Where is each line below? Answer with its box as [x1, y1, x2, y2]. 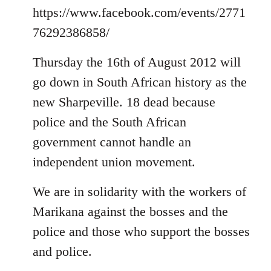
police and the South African [33, 114, 186, 129]
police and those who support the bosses [33, 223, 250, 239]
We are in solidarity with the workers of [33, 183, 246, 199]
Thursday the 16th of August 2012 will [33, 54, 241, 70]
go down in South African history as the [33, 74, 247, 90]
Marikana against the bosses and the [33, 203, 228, 219]
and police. [33, 243, 92, 259]
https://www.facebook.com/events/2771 [33, 4, 246, 20]
